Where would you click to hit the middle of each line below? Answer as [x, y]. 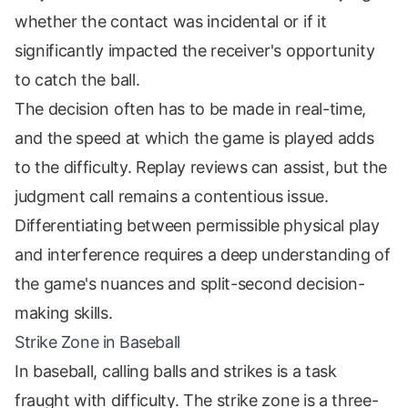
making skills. [64, 313]
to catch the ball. [77, 80]
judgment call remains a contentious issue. [172, 197]
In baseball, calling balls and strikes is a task [176, 372]
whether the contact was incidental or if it [171, 22]
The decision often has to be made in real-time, [190, 109]
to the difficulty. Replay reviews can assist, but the [201, 168]
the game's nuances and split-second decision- [190, 284]
